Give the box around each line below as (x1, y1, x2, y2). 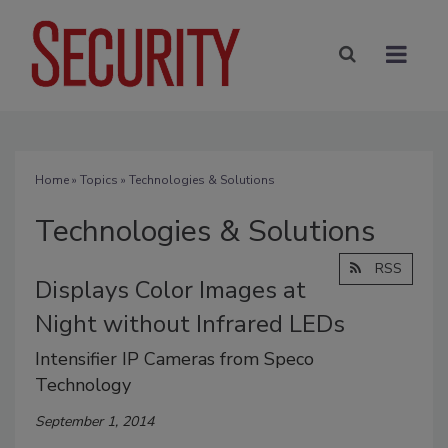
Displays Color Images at (35, 273, 306, 306)
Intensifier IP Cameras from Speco (35, 346, 314, 371)
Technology (35, 372, 131, 397)
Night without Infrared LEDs (35, 307, 345, 340)
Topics (80, 171, 118, 188)
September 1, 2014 (35, 411, 154, 431)
